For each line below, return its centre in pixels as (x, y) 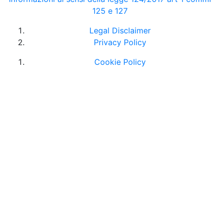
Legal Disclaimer (120, 30)
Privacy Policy (120, 42)
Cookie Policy (120, 62)
